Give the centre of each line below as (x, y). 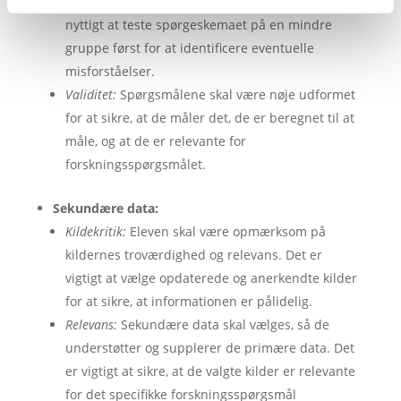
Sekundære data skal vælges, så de (223, 324)
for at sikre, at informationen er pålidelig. (188, 301)
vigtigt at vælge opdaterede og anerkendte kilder (211, 278)
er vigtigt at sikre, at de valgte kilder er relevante (210, 371)
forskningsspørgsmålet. (135, 164)
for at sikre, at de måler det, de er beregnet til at (209, 118)
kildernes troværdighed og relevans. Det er (193, 255)
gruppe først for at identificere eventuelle (189, 48)
